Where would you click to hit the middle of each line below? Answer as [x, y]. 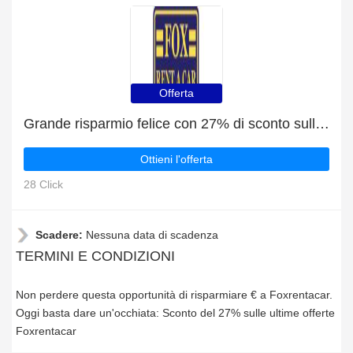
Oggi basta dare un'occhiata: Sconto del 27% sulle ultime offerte [175, 313]
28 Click [43, 184]
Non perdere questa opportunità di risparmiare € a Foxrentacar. [174, 295]
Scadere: [61, 235]
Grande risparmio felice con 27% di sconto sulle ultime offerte [322, 124]
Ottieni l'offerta [176, 159]
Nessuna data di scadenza [152, 235]
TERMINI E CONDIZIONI [95, 256]
